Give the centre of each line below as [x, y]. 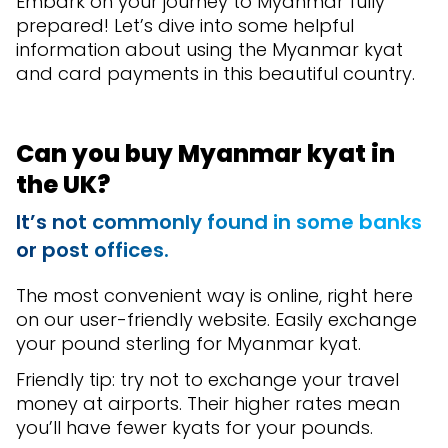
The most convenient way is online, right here [214, 296]
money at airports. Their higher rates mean [208, 404]
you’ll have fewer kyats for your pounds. [194, 428]
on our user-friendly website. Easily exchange [216, 320]
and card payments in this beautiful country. [215, 74]
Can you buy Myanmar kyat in [205, 154]
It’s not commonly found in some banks [219, 222]
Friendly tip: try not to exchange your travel [207, 380]
